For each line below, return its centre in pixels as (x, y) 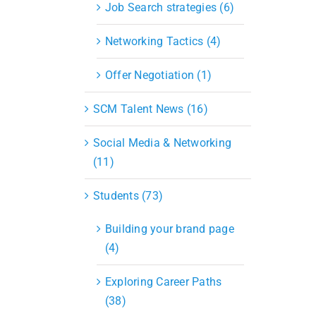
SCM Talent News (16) (151, 109)
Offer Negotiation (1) (159, 75)
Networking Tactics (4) (163, 41)
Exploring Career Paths (164, 281)
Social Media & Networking (163, 142)
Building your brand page (170, 229)
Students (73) (128, 195)
